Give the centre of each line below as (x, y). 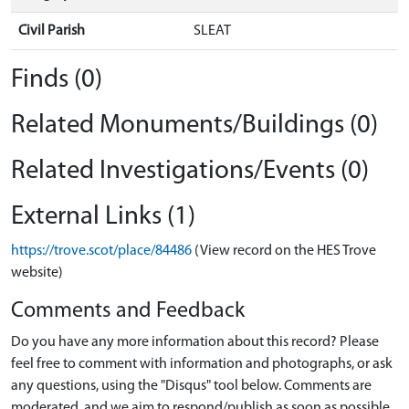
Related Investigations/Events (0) (190, 171)
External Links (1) (103, 217)
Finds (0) (57, 80)
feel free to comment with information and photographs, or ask (202, 364)
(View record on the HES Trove (285, 251)
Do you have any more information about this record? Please (195, 342)
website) (37, 273)
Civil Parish (52, 31)
